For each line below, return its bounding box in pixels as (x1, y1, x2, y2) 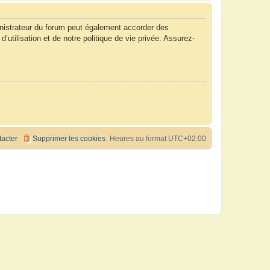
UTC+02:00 (168, 134, 206, 143)
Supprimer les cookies (33, 134, 105, 143)
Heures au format (110, 134, 168, 143)
